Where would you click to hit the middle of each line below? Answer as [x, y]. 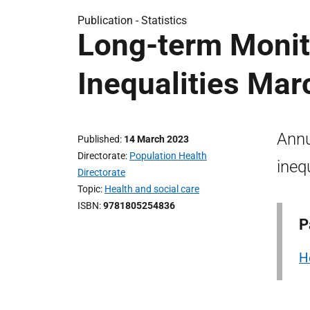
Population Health [168, 156]
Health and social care [152, 189]
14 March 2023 [156, 139]
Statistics [164, 20]
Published [99, 139]
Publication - [109, 20]
